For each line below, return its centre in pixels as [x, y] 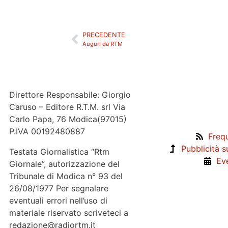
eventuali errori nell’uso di [58, 201]
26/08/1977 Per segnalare [59, 188]
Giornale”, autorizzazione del [64, 164]
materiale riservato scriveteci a [69, 213]
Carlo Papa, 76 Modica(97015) [68, 119]
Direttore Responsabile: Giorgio [70, 95]
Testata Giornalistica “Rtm [59, 152]
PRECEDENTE [104, 35]
